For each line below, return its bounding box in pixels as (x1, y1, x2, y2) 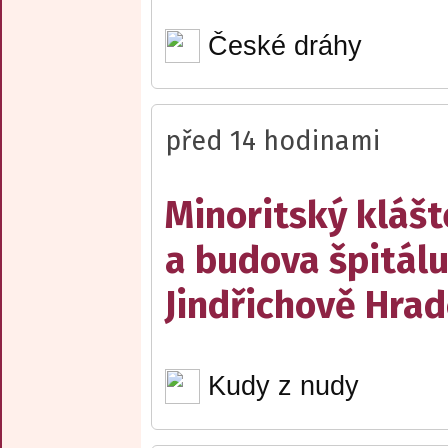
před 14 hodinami (165, 125, 380, 158)
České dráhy (207, 30, 362, 61)
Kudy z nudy (207, 371, 359, 402)
